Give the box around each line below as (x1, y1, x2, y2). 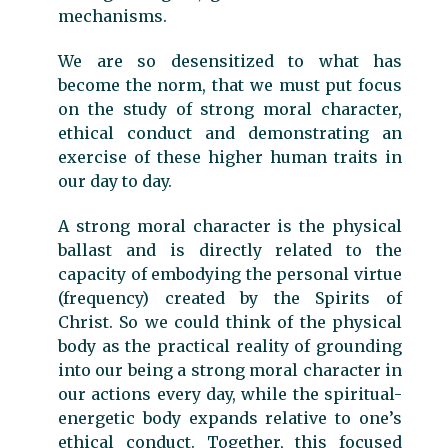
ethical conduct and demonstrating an (58, 122, 402, 143)
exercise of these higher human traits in (58, 146, 402, 167)
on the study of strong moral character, (58, 98, 402, 119)
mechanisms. (58, 5, 167, 26)
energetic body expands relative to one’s (58, 407, 402, 428)
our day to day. (58, 170, 172, 191)
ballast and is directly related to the (58, 239, 402, 260)
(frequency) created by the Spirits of (58, 287, 402, 308)
